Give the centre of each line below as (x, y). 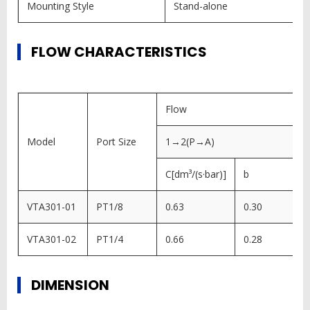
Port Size (116, 142)
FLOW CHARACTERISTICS (119, 52)
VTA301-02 (52, 239)
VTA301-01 (52, 207)
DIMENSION (70, 285)
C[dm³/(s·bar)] (196, 174)
